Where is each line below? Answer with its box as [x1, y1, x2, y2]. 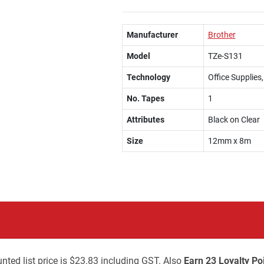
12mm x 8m [207, 136, 251, 146]
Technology [126, 72, 170, 82]
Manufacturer [126, 30, 178, 39]
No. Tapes [126, 94, 164, 103]
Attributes [126, 115, 164, 124]
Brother [207, 30, 236, 39]
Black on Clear [207, 115, 260, 124]
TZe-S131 [207, 51, 243, 61]
